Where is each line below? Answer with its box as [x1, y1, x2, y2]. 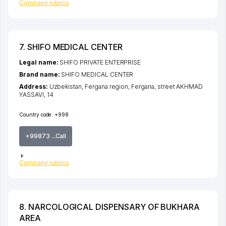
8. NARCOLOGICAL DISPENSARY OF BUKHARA [19, 201, 200, 212]
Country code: [19, 111, 53, 118]
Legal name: [19, 59, 60, 67]
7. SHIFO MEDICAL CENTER [19, 42, 123, 52]
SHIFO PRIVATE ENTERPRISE [60, 59, 141, 67]
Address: [19, 83, 49, 91]
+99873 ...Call [25, 132, 67, 140]
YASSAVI [19, 91, 44, 99]
